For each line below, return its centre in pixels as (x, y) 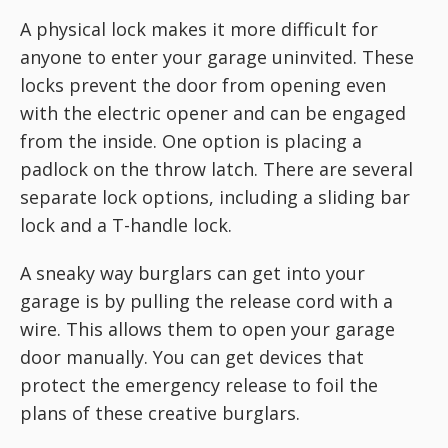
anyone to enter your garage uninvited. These (217, 56)
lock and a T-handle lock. (126, 224)
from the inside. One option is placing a (191, 140)
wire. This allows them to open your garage (207, 328)
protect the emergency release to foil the (199, 384)
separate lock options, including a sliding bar (215, 196)
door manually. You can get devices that (192, 356)
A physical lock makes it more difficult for (199, 28)
